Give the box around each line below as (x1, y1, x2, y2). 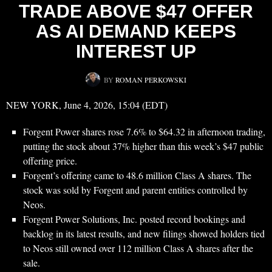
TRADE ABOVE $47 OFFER (19, 1, 253, 22)
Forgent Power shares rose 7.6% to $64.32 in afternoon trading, (23, 125, 265, 138)
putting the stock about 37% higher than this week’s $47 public (23, 140, 263, 153)
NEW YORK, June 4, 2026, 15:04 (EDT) (6, 98, 168, 112)
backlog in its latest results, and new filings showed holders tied (23, 227, 265, 240)
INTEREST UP (76, 41, 196, 62)
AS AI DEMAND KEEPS (36, 21, 236, 42)
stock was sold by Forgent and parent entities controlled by (23, 183, 248, 197)
